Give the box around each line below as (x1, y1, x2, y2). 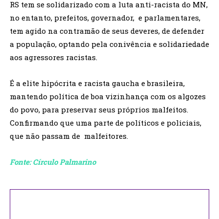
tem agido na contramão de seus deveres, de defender (10, 25, 204, 36)
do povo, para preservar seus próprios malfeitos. (10, 104, 188, 114)
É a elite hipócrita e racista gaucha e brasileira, (10, 78, 185, 88)
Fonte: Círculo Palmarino (10, 156, 96, 167)
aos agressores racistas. (10, 52, 97, 62)
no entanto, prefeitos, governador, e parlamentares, (10, 12, 200, 22)
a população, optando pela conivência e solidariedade (10, 39, 209, 49)
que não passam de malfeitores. (10, 131, 128, 141)
